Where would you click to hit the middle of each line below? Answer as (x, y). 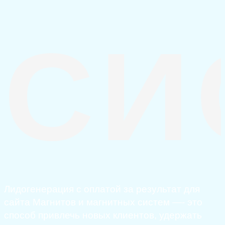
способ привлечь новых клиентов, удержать (103, 215)
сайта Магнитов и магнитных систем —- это (103, 202)
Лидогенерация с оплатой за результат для (102, 189)
